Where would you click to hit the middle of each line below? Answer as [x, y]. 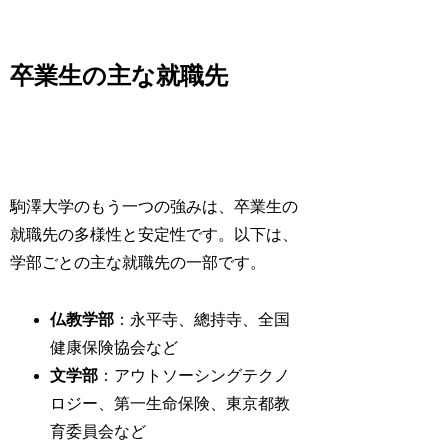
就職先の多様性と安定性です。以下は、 [154, 235]
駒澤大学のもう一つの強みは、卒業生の [154, 207]
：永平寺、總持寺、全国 [202, 320]
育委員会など [98, 432]
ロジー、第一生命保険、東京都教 [170, 404]
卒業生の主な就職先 [119, 75]
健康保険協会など [114, 348]
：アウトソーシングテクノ [194, 376]
